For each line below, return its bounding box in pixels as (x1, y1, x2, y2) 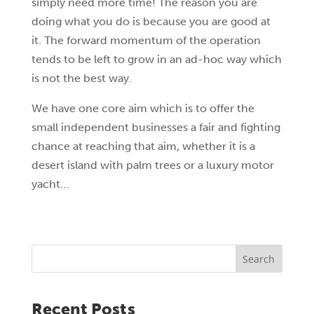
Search (243, 252, 275, 266)
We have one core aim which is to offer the (31, 102, 254, 115)
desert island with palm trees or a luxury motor (31, 158, 274, 172)
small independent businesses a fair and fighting (31, 121, 280, 134)
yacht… (31, 177, 69, 191)
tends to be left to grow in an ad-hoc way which (31, 53, 282, 66)
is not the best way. (31, 71, 132, 85)
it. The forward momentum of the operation (31, 34, 261, 47)
